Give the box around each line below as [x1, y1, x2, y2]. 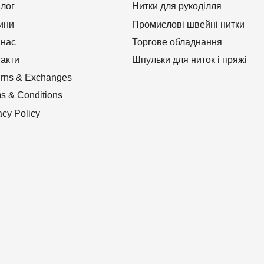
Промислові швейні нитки [131, 19, 245, 29]
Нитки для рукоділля [131, 1, 222, 12]
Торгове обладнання [131, 37, 222, 47]
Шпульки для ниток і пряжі [131, 55, 247, 65]
